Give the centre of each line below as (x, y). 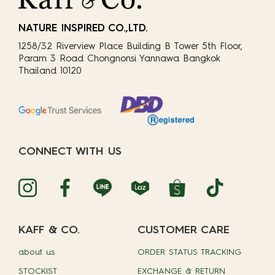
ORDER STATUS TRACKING (189, 252)
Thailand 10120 (50, 71)
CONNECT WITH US (70, 151)
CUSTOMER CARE (184, 230)
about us (37, 252)
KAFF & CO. (49, 230)
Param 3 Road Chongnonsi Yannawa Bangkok (119, 59)
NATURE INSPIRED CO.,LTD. (83, 28)
